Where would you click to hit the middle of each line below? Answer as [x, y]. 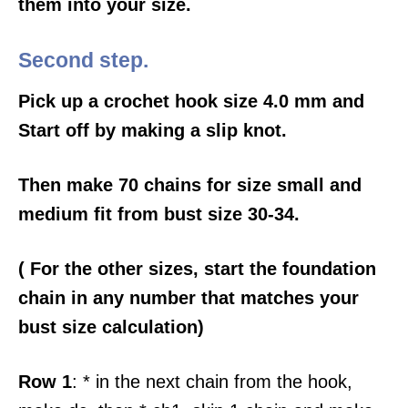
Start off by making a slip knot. [153, 131]
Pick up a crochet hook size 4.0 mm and [191, 102]
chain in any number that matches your [189, 298]
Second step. [83, 61]
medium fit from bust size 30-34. [159, 214]
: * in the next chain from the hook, [212, 382]
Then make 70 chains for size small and [190, 185]
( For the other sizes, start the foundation [197, 269]
